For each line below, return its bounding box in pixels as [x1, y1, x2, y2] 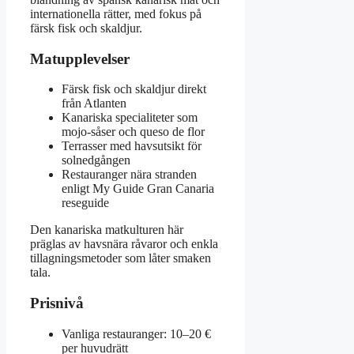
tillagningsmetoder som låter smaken [30, 251, 211, 265]
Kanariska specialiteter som [62, 111, 198, 125]
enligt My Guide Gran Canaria [62, 182, 214, 196]
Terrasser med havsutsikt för [62, 139, 201, 153]
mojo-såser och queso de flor [62, 125, 205, 139]
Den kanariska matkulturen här [30, 223, 183, 237]
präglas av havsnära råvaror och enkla [30, 237, 218, 251]
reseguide [62, 196, 109, 210]
